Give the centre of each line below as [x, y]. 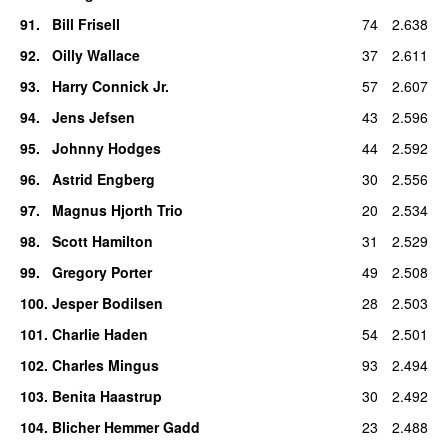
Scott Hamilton [102, 240]
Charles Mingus [105, 364]
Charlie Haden [99, 333]
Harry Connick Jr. [110, 85]
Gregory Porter [101, 271]
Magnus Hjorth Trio [117, 209]
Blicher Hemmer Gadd [125, 426]
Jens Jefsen [93, 116]
